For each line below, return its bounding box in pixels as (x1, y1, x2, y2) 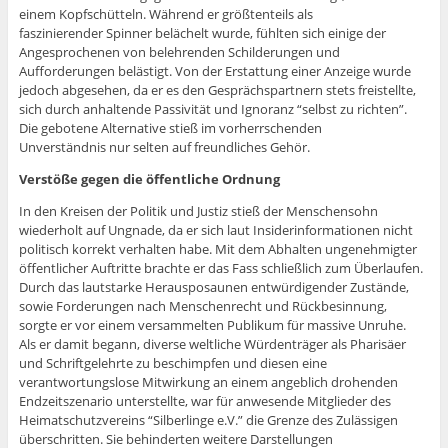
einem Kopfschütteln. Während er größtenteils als (18, 5, 313, 24)
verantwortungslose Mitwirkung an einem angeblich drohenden (18, 373, 398, 392)
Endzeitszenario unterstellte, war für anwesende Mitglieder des (18, 392, 391, 411)
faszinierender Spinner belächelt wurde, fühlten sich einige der (18, 24, 386, 43)
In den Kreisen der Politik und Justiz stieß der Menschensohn (18, 202, 378, 221)
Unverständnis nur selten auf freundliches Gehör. (18, 138, 310, 157)
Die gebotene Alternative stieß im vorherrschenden (18, 119, 322, 138)
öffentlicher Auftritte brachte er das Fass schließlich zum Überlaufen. (18, 259, 423, 278)
